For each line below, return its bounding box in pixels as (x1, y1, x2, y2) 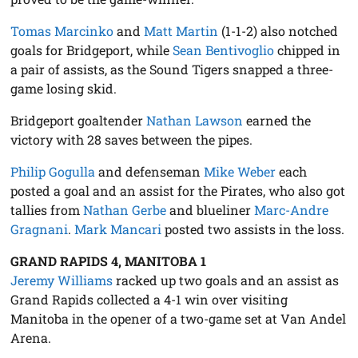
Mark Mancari (74, 220, 162, 237)
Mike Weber (204, 162, 276, 180)
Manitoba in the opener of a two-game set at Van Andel (10, 309, 347, 327)
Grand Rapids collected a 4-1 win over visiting (10, 290, 288, 308)
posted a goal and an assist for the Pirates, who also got (10, 181, 346, 199)
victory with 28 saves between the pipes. (10, 130, 253, 148)
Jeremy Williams (10, 271, 113, 288)
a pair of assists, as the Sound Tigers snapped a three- (10, 60, 334, 78)
